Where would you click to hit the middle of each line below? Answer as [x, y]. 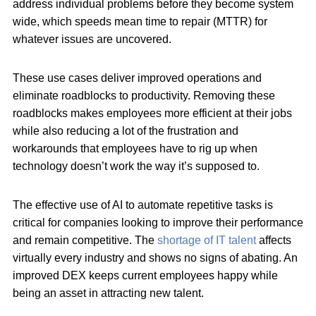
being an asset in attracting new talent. [110, 293]
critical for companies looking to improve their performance [158, 222]
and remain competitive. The [85, 240]
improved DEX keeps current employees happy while [145, 275]
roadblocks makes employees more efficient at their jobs [152, 113]
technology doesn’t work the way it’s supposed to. [136, 166]
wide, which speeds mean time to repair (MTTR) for [140, 21]
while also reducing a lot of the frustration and [126, 130]
